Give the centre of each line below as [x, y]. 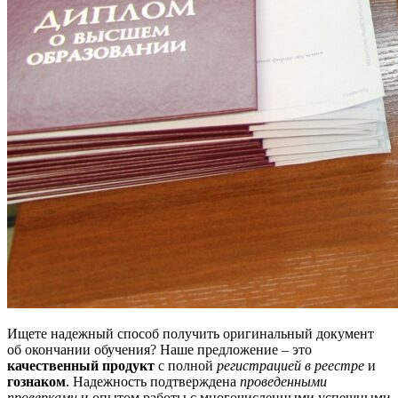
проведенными [283, 381]
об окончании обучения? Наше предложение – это [159, 349]
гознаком [36, 381]
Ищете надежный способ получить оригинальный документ [191, 333]
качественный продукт [81, 365]
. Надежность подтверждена [153, 381]
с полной [186, 365]
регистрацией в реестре [291, 365]
